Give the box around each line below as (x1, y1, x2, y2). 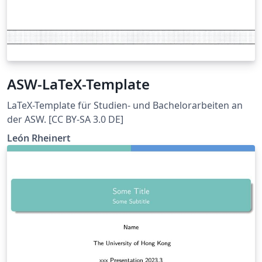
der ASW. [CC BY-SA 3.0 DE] (7, 112, 123, 126)
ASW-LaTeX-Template (7, 74, 150, 94)
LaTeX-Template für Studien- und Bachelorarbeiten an (7, 98, 243, 112)
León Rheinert (7, 131, 71, 144)
